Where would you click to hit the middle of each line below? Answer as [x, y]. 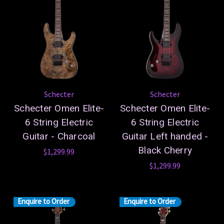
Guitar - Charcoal [59, 136]
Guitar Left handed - [165, 136]
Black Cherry [165, 150]
